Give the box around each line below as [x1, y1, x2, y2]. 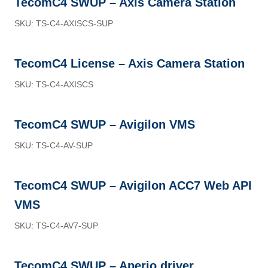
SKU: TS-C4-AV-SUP [14, 141, 93, 150]
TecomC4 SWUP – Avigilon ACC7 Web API [14, 179, 252, 192]
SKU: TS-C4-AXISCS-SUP [14, 19, 113, 28]
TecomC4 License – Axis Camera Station [14, 57, 245, 70]
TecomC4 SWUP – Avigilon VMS [14, 118, 195, 131]
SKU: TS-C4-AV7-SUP [14, 221, 98, 230]
